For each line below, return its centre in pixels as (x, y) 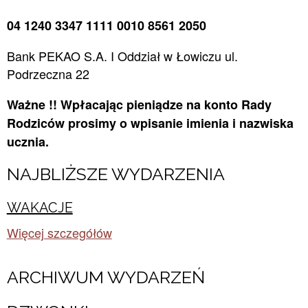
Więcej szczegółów (59, 232)
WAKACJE (40, 208)
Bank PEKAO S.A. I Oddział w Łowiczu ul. (122, 56)
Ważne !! (32, 104)
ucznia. (27, 142)
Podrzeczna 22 (48, 74)
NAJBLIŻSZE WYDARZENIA (115, 174)
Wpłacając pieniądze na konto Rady (166, 104)
